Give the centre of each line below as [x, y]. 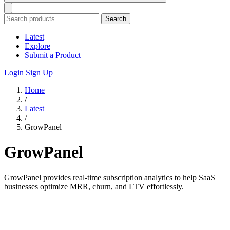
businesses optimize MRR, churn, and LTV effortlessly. [94, 186]
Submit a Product [53, 55]
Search [116, 19]
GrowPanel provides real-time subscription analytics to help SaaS [110, 177]
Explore [37, 46]
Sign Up [39, 73]
